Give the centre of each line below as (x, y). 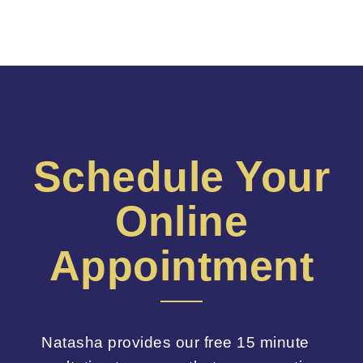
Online (181, 222)
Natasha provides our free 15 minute (175, 343)
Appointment (181, 266)
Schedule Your (181, 177)
